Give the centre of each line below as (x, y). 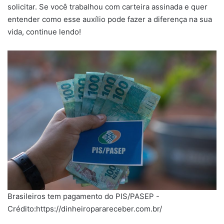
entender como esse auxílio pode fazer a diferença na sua (110, 19)
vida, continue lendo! (44, 32)
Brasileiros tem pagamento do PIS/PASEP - (83, 196)
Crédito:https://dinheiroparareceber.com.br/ (85, 208)
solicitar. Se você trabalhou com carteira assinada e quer (107, 7)
